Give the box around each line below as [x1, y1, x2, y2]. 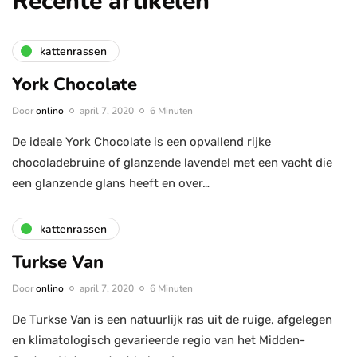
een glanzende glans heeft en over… [12, 176, 210, 191]
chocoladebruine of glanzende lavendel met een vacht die [12, 155, 332, 171]
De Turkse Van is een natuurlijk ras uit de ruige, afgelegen [12, 312, 332, 328]
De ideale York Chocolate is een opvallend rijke [12, 135, 271, 150]
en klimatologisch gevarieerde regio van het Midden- [12, 333, 305, 348]
